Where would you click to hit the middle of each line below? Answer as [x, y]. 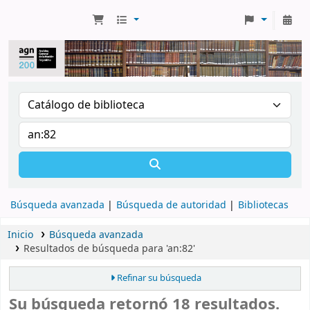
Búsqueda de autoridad [171, 205]
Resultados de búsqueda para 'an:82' [109, 248]
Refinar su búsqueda [159, 279]
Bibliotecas [263, 205]
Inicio [20, 235]
